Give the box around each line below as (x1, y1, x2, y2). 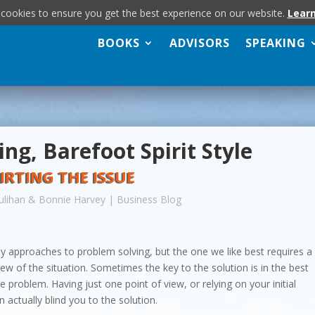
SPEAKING (245, 35, 306, 51)
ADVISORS (169, 35, 230, 51)
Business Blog (117, 193, 182, 206)
